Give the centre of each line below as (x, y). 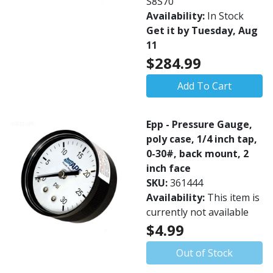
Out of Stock (204, 253)
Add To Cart (204, 86)
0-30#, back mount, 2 (197, 154)
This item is (233, 197)
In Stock (225, 16)
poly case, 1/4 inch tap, (202, 139)
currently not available (197, 212)
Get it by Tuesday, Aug (202, 30)
